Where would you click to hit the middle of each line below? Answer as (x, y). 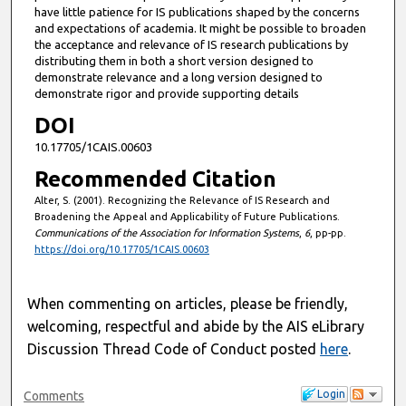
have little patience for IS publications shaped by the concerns (197, 11)
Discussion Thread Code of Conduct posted (174, 348)
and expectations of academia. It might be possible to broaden (200, 28)
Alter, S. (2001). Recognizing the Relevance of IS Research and (182, 201)
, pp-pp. (328, 233)
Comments (54, 396)
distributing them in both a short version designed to (174, 60)
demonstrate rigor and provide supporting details (166, 93)
